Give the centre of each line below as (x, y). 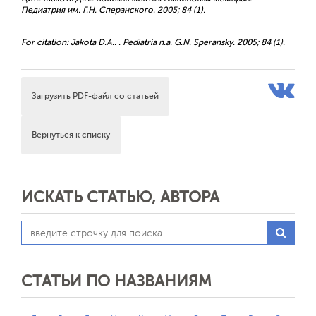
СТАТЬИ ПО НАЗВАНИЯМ (116, 281)
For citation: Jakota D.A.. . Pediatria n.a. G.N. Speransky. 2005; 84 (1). (153, 42)
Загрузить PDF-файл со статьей (95, 96)
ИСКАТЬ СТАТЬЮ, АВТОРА (120, 197)
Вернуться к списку (71, 135)
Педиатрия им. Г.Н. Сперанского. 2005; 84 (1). (113, 10)
